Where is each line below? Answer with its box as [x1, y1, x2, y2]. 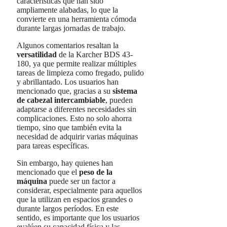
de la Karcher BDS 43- [57, 50, 133, 59]
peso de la [79, 167, 112, 176]
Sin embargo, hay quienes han [17, 158, 113, 167]
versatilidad [17, 50, 57, 59]
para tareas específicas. [17, 141, 89, 150]
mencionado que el [17, 167, 79, 176]
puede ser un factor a [47, 176, 116, 185]
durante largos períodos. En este [17, 204, 119, 213]
